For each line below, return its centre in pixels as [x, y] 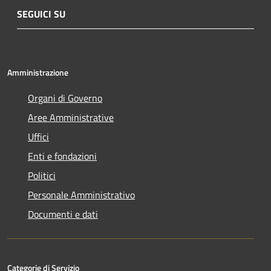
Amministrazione [38, 72]
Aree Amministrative [71, 117]
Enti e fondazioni [62, 156]
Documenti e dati [63, 214]
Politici [42, 175]
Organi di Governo [65, 98]
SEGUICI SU [41, 14]
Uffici [38, 136]
